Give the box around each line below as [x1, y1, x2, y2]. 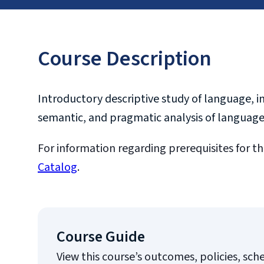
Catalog [38, 159, 77, 176]
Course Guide [57, 226, 145, 247]
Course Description [38, 44, 212, 74]
